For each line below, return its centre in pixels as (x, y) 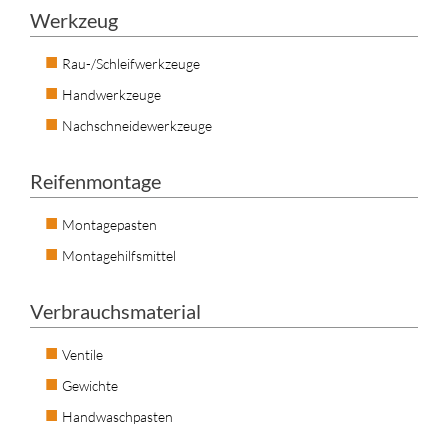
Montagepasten (109, 224)
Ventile (82, 354)
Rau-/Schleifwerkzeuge (131, 63)
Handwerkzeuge (111, 94)
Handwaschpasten (117, 416)
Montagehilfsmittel (119, 255)
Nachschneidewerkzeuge (137, 125)
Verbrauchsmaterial (115, 310)
